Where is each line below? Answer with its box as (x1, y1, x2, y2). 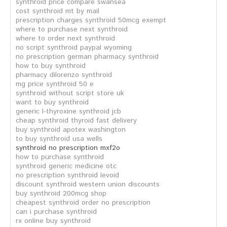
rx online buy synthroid (16, 216, 91, 226)
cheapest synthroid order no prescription (16, 198, 150, 208)
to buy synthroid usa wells (16, 134, 102, 144)
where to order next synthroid (16, 33, 115, 44)
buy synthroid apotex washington (16, 125, 126, 135)
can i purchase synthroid (16, 207, 97, 217)
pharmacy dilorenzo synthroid (16, 70, 112, 80)
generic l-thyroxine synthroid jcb (16, 106, 121, 117)
